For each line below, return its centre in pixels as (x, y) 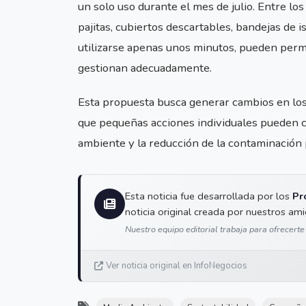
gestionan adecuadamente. (145, 68)
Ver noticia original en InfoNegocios (177, 266)
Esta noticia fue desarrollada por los (209, 196)
